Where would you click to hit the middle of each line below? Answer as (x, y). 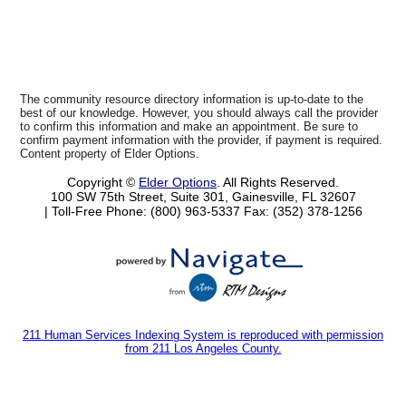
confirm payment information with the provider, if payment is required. (202, 140)
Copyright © (101, 182)
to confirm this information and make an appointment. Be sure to (189, 126)
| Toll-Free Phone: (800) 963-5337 (144, 211)
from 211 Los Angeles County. (203, 349)
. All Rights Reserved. (278, 182)
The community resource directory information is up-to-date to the (192, 99)
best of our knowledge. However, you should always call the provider (199, 112)
